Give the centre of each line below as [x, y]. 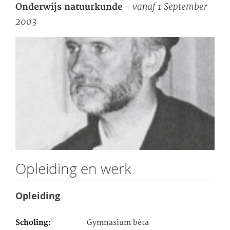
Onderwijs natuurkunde [69, 7]
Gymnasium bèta [118, 223]
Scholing [32, 223]
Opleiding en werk [73, 169]
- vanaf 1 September [165, 7]
